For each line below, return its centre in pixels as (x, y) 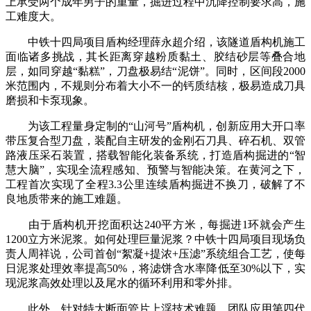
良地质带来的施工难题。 (67, 199)
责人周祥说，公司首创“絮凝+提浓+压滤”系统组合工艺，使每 (155, 254)
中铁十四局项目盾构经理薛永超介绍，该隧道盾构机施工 (155, 42)
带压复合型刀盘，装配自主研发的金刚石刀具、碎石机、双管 (155, 141)
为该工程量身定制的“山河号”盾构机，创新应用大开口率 (155, 126)
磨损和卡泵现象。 (50, 101)
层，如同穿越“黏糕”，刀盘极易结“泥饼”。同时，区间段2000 (155, 72)
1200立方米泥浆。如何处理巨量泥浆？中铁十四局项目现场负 (155, 239)
